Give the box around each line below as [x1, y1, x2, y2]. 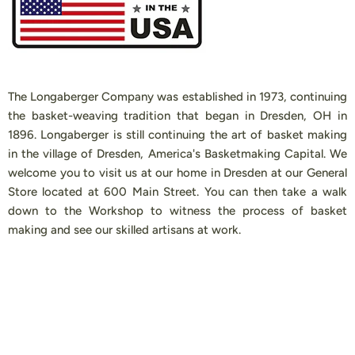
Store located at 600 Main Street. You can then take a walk [8, 185, 347, 199]
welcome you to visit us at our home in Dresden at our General [8, 166, 347, 180]
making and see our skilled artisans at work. [8, 223, 241, 237]
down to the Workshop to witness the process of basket [8, 204, 347, 218]
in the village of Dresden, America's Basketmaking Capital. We [8, 147, 347, 161]
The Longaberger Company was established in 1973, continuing [8, 90, 347, 104]
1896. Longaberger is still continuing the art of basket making [8, 128, 347, 142]
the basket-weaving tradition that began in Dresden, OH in [8, 109, 347, 123]
